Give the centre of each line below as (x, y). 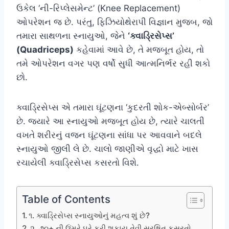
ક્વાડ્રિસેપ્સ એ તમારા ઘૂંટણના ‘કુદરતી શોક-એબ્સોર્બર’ (113, 107)
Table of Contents (66, 199)
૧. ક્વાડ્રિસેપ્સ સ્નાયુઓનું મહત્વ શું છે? (89, 215)
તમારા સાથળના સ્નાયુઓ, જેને (72, 36)
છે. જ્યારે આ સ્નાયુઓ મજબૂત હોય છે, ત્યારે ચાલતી (110, 121)
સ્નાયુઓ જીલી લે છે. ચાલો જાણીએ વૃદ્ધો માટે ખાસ (107, 148)
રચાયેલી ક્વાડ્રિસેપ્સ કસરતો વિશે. (78, 162)
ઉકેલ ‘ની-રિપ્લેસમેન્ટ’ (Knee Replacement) (98, 8)
